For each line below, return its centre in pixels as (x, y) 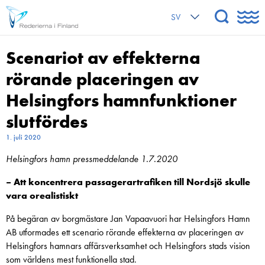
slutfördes (47, 122)
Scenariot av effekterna (103, 58)
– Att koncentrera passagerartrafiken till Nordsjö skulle (128, 182)
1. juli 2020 (23, 137)
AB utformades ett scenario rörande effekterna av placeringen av (125, 232)
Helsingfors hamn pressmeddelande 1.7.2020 (92, 159)
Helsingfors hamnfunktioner (121, 101)
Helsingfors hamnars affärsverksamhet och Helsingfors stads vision (128, 246)
